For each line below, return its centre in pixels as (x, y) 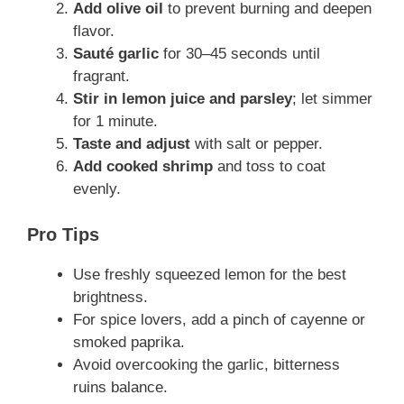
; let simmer (332, 99)
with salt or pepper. (257, 144)
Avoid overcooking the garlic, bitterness (207, 364)
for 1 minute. (115, 122)
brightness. (110, 297)
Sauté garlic (116, 54)
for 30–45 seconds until (239, 54)
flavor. (94, 32)
